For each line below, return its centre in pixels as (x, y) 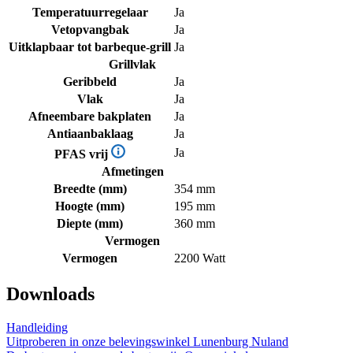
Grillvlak (132, 65)
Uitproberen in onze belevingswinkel (98, 342)
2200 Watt (200, 258)
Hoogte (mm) (90, 206)
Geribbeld (90, 82)
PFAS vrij (83, 154)
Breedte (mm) (90, 189)
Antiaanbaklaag (90, 134)
